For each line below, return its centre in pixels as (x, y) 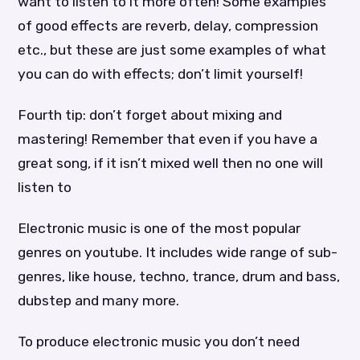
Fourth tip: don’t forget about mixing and (150, 115)
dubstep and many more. (99, 301)
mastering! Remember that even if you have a (168, 139)
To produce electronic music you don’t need (159, 342)
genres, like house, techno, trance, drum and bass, (179, 277)
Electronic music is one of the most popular (160, 229)
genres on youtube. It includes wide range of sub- (178, 253)
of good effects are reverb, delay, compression (168, 25)
